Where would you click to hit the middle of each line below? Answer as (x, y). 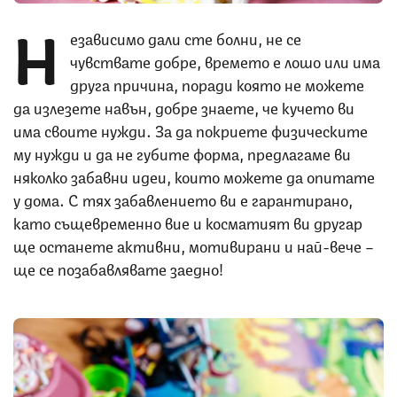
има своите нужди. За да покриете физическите (191, 129)
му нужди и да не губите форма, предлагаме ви (182, 152)
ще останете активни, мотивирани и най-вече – (194, 244)
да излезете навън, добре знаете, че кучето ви (184, 106)
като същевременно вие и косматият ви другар (188, 221)
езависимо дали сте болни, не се (186, 37)
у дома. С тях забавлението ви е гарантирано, (183, 198)
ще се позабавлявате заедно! (118, 267)
